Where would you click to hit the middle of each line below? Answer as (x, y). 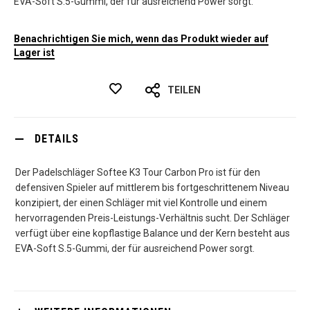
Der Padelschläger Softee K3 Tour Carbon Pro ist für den (138, 172)
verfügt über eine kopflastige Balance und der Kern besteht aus (153, 233)
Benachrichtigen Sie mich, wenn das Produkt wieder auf (141, 39)
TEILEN (184, 90)
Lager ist (34, 53)
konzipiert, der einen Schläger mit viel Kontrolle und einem (141, 202)
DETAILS (57, 138)
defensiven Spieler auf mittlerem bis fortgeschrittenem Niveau (152, 187)
